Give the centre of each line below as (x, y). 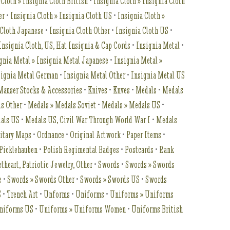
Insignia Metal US (158, 75)
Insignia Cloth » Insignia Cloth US (61, 16)
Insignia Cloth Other (80, 31)
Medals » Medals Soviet (62, 105)
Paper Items (144, 135)
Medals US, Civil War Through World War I (88, 120)
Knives (98, 90)
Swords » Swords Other (41, 179)
